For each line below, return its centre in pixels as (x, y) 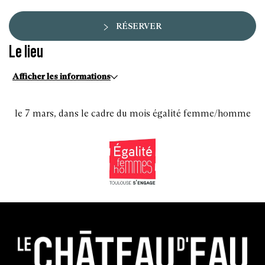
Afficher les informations (62, 76)
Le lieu (26, 51)
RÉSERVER (139, 26)
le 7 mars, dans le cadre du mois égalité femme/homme (132, 113)
